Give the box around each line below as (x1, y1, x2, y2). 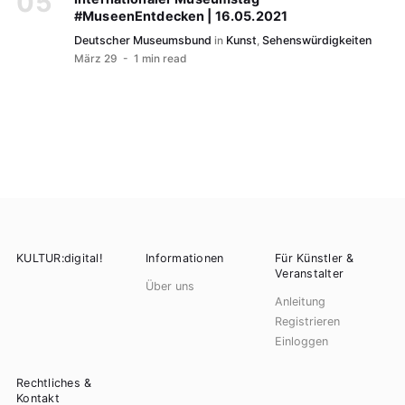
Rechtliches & (16, 375, 92, 390)
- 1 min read (118, 52, 186, 66)
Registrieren (275, 315, 340, 329)
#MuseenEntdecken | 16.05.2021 (74, 8, 288, 24)
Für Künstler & (275, 250, 354, 265)
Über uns (146, 279, 194, 294)
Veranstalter (275, 266, 344, 280)
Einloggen (275, 334, 328, 349)
